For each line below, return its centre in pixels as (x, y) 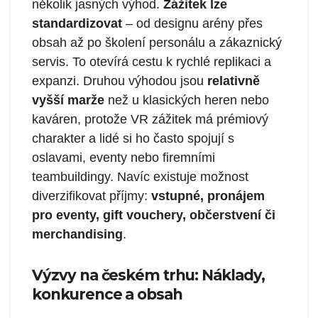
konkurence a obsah (108, 295)
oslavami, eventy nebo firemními (124, 158)
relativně (234, 81)
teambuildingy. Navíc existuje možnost (140, 177)
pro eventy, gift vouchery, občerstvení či (154, 215)
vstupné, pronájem (208, 196)
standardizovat (77, 24)
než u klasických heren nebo (187, 100)
